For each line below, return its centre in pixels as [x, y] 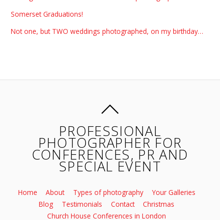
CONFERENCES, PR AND [110, 155]
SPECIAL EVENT [110, 166]
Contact [123, 204]
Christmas [159, 204]
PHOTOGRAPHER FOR [110, 143]
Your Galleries [174, 192]
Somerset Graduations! [47, 14]
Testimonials [82, 204]
